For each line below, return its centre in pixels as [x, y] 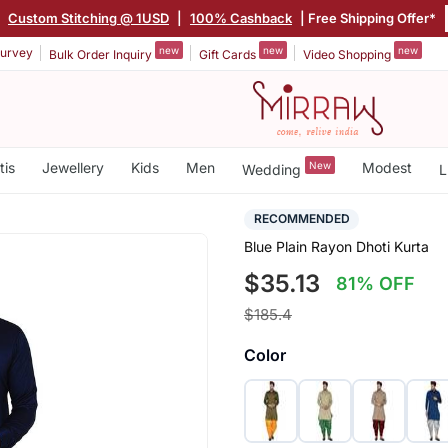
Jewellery [72, 167]
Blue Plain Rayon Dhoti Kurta [336, 247]
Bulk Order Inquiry [102, 54]
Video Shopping [348, 54]
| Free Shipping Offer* [366, 17]
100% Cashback [241, 17]
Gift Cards [229, 54]
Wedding [273, 169]
